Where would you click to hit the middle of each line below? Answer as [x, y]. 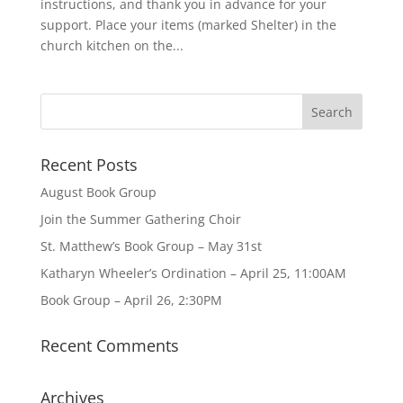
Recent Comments [109, 345]
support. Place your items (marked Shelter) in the [188, 24]
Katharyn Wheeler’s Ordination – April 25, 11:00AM [193, 273]
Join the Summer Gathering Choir [140, 219]
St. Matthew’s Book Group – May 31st [151, 246]
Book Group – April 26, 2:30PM [131, 300]
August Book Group [98, 192]
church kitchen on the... [112, 45]
